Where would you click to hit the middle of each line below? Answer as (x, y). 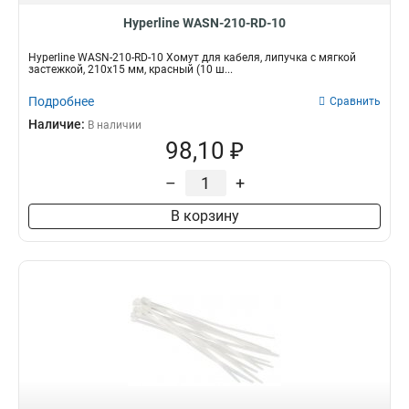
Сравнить (355, 101)
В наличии (115, 125)
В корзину (204, 216)
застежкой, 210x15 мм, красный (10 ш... (131, 69)
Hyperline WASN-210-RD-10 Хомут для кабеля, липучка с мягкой (192, 58)
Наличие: (58, 124)
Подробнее (61, 101)
